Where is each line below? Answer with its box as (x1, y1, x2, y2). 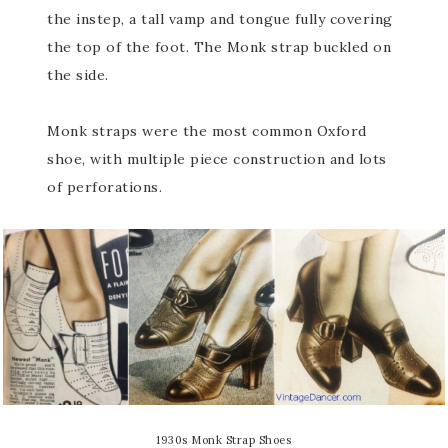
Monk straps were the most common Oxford (47, 122, 367, 141)
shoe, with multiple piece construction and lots (47, 150, 387, 169)
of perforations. (47, 178, 163, 197)
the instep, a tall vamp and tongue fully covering (47, 10, 393, 29)
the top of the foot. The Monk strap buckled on (47, 38, 392, 57)
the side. (47, 66, 109, 85)
